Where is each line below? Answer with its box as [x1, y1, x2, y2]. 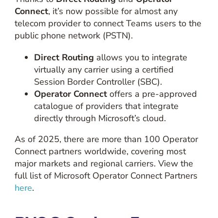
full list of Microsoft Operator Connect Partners [14, 170, 198, 182]
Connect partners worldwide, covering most [14, 145, 186, 157]
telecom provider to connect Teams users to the [14, 18, 201, 29]
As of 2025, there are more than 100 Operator [14, 133, 198, 145]
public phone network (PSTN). [14, 30, 133, 41]
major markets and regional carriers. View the [14, 158, 193, 169]
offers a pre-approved [107, 88, 197, 100]
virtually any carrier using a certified [34, 64, 174, 75]
